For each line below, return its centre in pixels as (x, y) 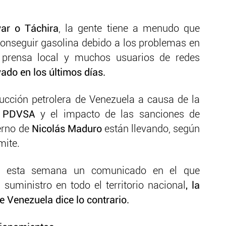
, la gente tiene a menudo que (129, 29)
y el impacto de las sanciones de (118, 115)
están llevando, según (152, 129)
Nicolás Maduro (68, 129)
